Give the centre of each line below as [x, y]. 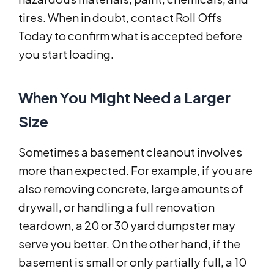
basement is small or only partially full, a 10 [132, 262]
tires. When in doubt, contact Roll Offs [120, 18]
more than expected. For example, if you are [135, 171]
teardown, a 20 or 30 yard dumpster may [127, 226]
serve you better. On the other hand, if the [129, 244]
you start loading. [66, 54]
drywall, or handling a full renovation [117, 207]
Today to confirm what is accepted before [130, 36]
